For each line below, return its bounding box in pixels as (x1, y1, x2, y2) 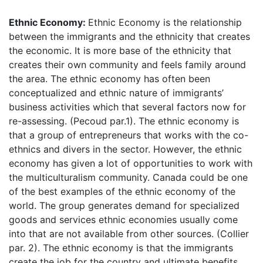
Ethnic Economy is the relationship (88, 16, 242, 28)
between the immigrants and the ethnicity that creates (9, 31, 250, 42)
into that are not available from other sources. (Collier (9, 228, 249, 240)
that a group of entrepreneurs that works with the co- (9, 129, 248, 141)
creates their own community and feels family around (9, 59, 246, 70)
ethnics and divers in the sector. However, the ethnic (9, 143, 242, 155)
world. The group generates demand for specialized (9, 200, 240, 211)
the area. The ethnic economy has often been (9, 73, 210, 85)
